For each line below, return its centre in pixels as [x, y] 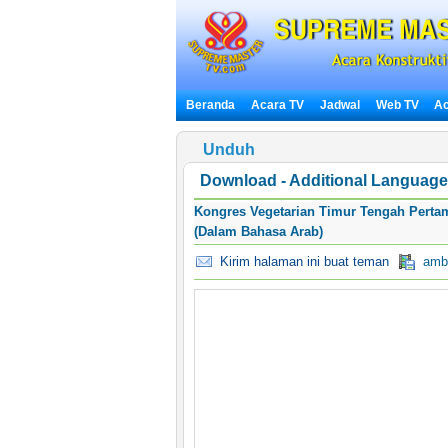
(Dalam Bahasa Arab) [258, 231]
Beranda [210, 105]
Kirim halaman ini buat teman [300, 261]
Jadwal [339, 105]
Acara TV [277, 105]
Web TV [398, 105]
